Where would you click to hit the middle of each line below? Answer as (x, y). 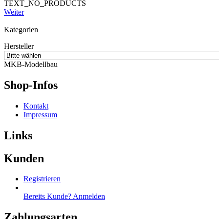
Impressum (40, 114)
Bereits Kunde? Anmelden (64, 197)
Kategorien (21, 29)
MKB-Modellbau (31, 64)
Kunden (24, 158)
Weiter (14, 12)
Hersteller (19, 46)
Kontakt (36, 106)
